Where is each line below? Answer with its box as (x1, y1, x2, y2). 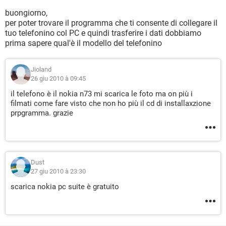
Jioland (31, 66, 51, 73)
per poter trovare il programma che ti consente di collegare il (5, 18, 217, 28)
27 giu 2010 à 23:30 (31, 167, 86, 175)
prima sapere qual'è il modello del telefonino (5, 38, 162, 48)
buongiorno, (5, 8, 47, 18)
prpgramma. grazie (11, 108, 73, 118)
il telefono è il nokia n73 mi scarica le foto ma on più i (11, 89, 193, 98)
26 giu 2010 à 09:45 (31, 75, 86, 82)
